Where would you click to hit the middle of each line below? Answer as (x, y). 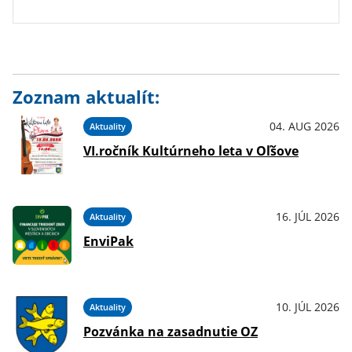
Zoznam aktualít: (86, 97)
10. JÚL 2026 (308, 307)
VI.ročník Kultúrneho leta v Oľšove (191, 151)
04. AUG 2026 (304, 126)
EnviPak (108, 241)
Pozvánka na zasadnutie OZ (170, 332)
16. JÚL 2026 (308, 216)
